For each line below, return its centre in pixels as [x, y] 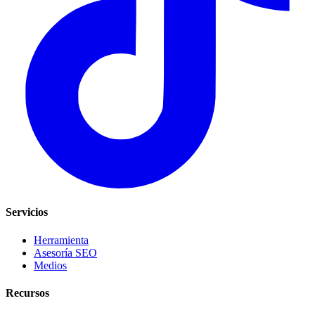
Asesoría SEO [65, 252]
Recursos [27, 292]
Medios [50, 265]
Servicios [27, 212]
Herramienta [61, 240]
